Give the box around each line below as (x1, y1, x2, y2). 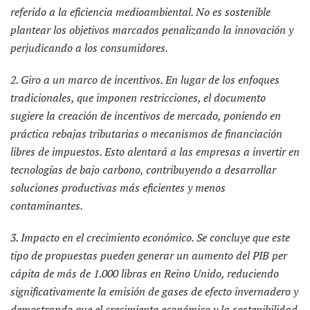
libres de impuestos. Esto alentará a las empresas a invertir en (10, 144, 300, 159)
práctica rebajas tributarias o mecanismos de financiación (10, 126, 282, 141)
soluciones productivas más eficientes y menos (10, 180, 226, 195)
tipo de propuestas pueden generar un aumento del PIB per (10, 248, 287, 263)
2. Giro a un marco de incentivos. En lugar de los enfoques (10, 72, 280, 87)
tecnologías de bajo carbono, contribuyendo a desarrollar (10, 162, 276, 177)
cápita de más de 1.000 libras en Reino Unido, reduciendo (10, 266, 279, 281)
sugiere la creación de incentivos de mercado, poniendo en (10, 108, 281, 123)
